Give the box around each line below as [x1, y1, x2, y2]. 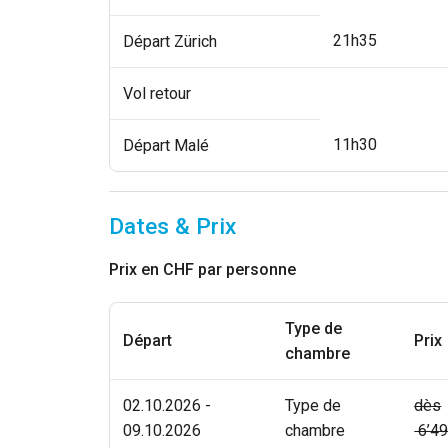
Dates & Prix [109, 212, 237, 239]
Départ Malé [123, 135, 210, 155]
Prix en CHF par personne [109, 260, 297, 280]
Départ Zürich [123, 31, 218, 51]
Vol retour [123, 83, 192, 103]
